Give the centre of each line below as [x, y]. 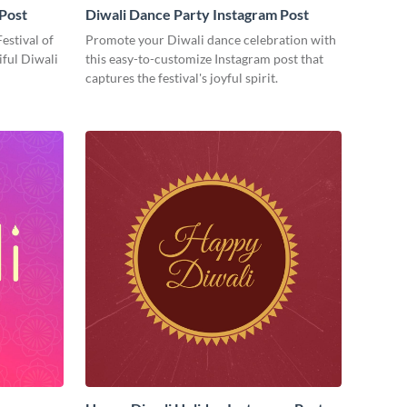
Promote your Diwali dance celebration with [211, 40]
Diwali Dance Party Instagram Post [197, 15]
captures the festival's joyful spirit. [182, 78]
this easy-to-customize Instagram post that [204, 59]
